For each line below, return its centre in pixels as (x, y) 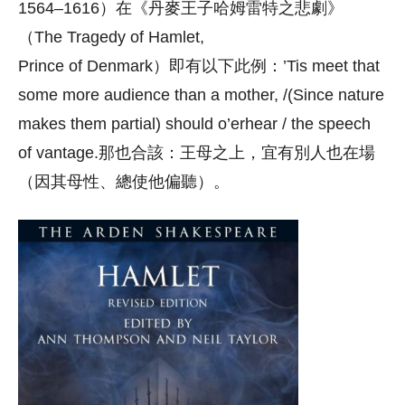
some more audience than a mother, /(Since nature (201, 95)
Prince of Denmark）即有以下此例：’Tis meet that (199, 66)
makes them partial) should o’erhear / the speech (194, 124)
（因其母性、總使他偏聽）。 (124, 182)
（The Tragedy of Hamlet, (111, 38)
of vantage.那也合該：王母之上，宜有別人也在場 (197, 153)
